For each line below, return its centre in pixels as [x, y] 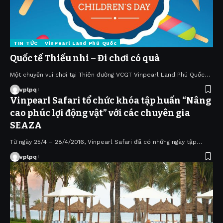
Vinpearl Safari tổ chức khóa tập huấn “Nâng [111, 100]
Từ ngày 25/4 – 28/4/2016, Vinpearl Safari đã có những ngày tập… [106, 142]
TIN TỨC [26, 43]
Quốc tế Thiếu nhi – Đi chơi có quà [85, 58]
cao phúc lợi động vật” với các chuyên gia [100, 113]
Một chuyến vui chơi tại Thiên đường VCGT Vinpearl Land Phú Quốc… [110, 74]
